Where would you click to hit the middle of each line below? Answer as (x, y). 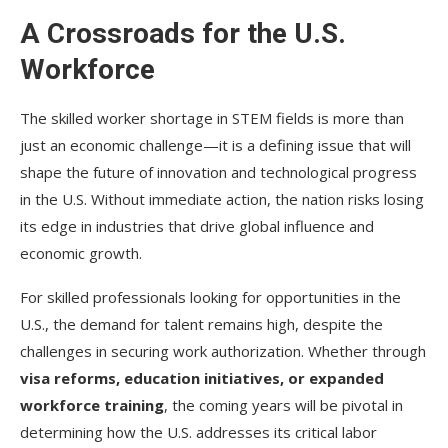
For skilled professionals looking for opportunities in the (210, 296)
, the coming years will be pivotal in (283, 404)
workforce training (92, 404)
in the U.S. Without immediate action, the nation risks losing (222, 198)
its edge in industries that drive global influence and (197, 225)
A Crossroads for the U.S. (183, 33)
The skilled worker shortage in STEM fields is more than (212, 117)
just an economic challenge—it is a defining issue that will (215, 144)
